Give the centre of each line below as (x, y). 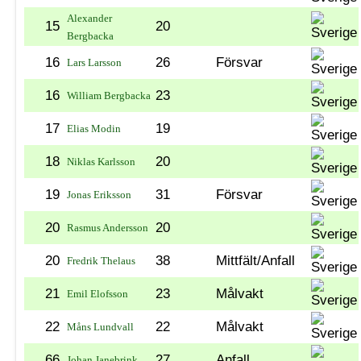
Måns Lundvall (100, 326)
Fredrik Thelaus (101, 260)
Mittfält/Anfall (255, 260)
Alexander (89, 18)
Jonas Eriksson (99, 194)
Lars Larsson (94, 62)
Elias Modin (94, 128)
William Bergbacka (109, 95)
